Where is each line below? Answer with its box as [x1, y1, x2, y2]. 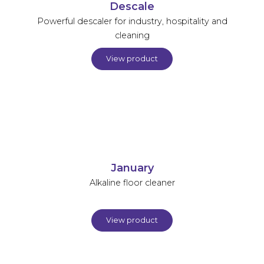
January [110, 161, 154, 174]
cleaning [114, 29, 150, 41]
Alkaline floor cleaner [89, 177, 175, 188]
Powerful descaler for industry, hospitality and [37, 15, 227, 27]
